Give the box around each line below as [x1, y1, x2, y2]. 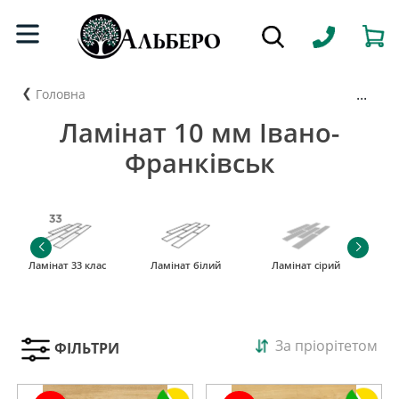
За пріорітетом [275, 335, 378, 355]
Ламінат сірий [272, 257, 341, 272]
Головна [36, 85, 85, 102]
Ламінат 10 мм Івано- [60, 115, 339, 150]
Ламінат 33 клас [28, 257, 106, 272]
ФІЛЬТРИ [54, 338, 119, 359]
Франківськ [124, 145, 275, 180]
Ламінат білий [150, 257, 221, 272]
